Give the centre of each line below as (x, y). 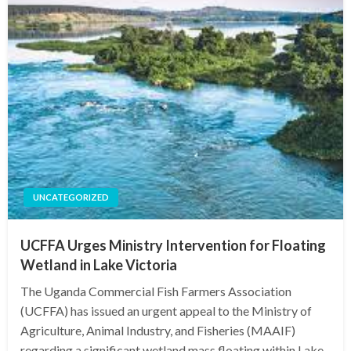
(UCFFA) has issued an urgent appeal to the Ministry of (166, 311)
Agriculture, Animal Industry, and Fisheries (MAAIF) (158, 330)
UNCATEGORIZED (71, 197)
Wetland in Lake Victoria (99, 265)
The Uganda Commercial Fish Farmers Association (156, 291)
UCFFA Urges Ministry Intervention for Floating (173, 245)
